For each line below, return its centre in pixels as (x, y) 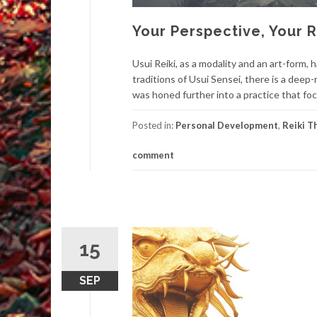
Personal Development (227, 125)
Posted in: (154, 125)
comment (153, 155)
